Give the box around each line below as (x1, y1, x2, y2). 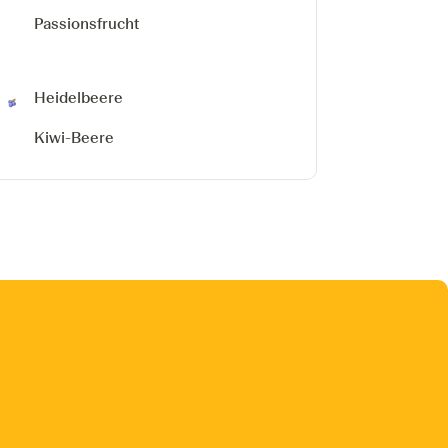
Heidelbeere (34, 88, 124, 107)
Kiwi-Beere (34, 129, 115, 147)
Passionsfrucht (34, 15, 140, 33)
